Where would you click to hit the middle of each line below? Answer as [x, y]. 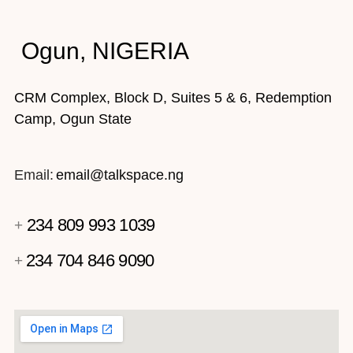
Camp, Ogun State [73, 119]
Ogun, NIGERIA [105, 50]
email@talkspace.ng [120, 175]
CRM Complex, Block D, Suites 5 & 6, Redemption [173, 97]
